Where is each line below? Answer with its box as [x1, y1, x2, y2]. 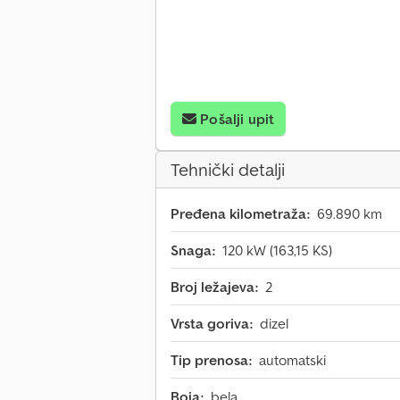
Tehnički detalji [171, 158, 285, 182]
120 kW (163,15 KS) [222, 241, 332, 260]
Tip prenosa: [171, 351, 252, 370]
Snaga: [171, 241, 215, 260]
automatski [259, 351, 326, 370]
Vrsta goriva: [171, 314, 253, 333]
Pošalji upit [200, 110, 275, 129]
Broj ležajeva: [171, 278, 258, 296]
